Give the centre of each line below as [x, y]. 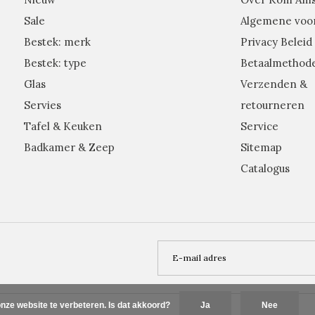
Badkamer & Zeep [69, 147]
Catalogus [265, 168]
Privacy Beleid [276, 41]
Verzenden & [274, 84]
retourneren [272, 105]
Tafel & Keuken [63, 126]
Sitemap [261, 147]
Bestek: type [55, 63]
